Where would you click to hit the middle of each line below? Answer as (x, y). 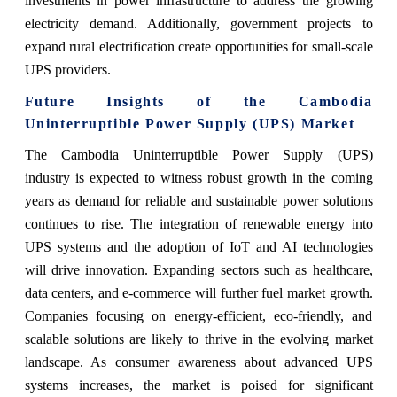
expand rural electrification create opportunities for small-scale (198, 46)
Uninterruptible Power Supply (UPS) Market (190, 123)
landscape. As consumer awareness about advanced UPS (198, 362)
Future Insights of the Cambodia (198, 101)
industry (47, 177)
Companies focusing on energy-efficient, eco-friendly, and (198, 315)
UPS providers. (67, 69)
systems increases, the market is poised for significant (198, 385)
